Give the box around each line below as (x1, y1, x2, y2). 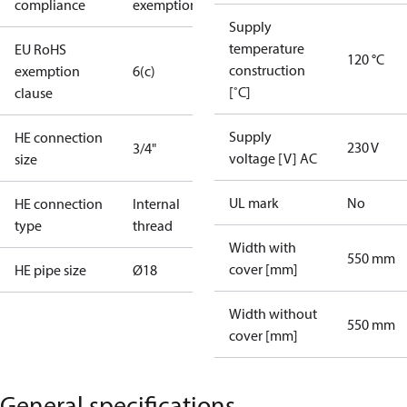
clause (15, 84, 53, 102)
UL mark (229, 194, 279, 212)
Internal (133, 194, 180, 213)
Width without (229, 304, 317, 323)
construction (229, 61, 305, 79)
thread (133, 216, 173, 234)
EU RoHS (15, 40, 66, 58)
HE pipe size (15, 261, 86, 279)
